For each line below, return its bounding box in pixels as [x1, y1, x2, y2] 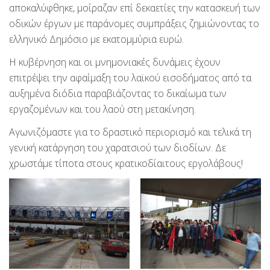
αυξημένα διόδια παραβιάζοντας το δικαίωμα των [9, 86, 227, 100]
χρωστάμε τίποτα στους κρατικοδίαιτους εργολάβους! [9, 156, 243, 170]
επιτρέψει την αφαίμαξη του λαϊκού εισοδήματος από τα [9, 71, 251, 84]
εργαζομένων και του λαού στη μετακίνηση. [9, 102, 196, 116]
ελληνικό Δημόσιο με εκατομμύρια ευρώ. [9, 32, 184, 46]
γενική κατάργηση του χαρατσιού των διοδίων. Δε [9, 140, 226, 154]
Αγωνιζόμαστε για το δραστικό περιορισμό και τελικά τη [9, 125, 251, 139]
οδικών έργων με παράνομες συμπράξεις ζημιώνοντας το [9, 16, 259, 30]
